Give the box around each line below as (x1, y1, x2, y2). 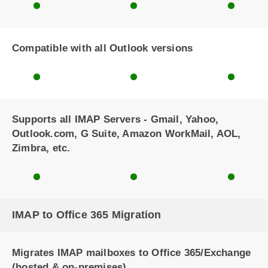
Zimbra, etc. (12, 142, 71, 154)
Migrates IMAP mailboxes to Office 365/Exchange (12, 247, 251, 258)
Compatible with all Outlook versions (12, 42, 193, 54)
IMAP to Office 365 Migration (12, 209, 162, 221)
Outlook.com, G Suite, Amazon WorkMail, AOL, (12, 128, 241, 139)
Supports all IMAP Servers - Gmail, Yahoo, (12, 114, 219, 125)
